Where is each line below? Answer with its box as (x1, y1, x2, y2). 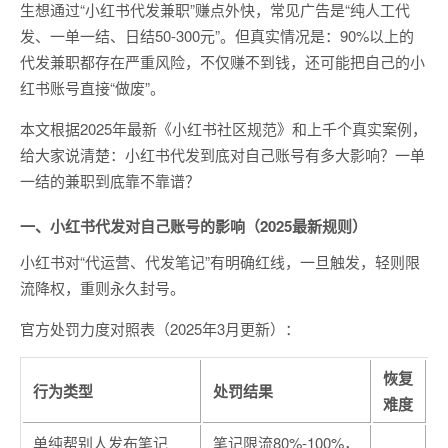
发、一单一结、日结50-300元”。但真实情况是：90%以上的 (20, 25, 414, 46)
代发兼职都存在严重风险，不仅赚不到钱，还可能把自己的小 (20, 51, 425, 72)
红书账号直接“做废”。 (20, 77, 165, 98)
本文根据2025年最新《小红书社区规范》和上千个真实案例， (20, 118, 427, 139)
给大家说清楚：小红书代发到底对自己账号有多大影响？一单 (20, 144, 425, 165)
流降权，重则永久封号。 (20, 277, 185, 298)
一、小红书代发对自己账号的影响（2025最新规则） (20, 215, 367, 237)
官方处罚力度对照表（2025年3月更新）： (20, 318, 300, 339)
